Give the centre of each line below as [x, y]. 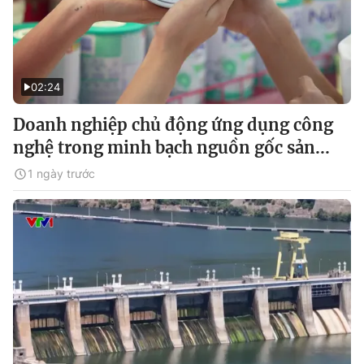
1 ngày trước [61, 173]
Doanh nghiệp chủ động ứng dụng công [173, 125]
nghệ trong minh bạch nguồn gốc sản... [171, 147]
